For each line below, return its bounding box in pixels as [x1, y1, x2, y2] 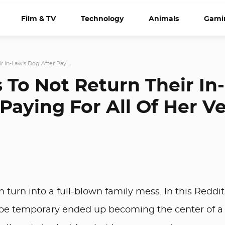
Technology [81, 15, 124, 23]
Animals [149, 15, 179, 23]
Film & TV [21, 15, 56, 23]
